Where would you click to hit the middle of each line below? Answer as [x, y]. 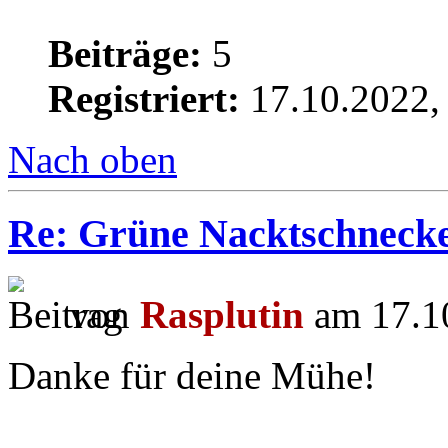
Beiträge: [125, 53]
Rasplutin [222, 315]
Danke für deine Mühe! [192, 376]
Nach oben [92, 159]
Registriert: [144, 98]
